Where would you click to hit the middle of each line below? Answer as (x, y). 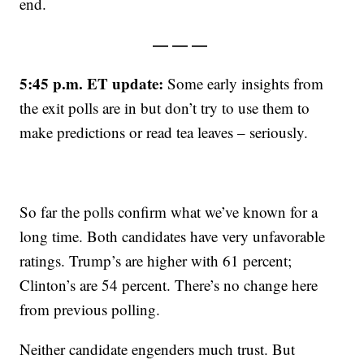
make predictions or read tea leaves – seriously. (164, 132)
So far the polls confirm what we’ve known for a (169, 212)
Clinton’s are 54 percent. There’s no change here (169, 285)
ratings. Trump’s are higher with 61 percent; (156, 261)
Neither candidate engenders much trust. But (158, 349)
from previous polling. (90, 310)
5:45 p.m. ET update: (92, 84)
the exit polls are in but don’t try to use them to (165, 108)
